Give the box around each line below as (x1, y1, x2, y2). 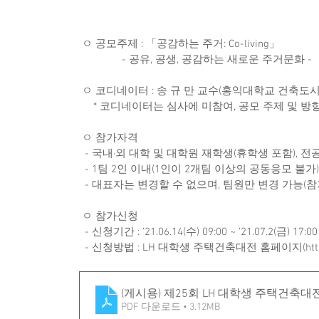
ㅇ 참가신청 (82, 210, 141, 224)
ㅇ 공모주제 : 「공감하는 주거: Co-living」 (82, 38, 283, 51)
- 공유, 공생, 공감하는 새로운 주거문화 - (122, 53, 315, 67)
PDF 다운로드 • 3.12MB (121, 300, 220, 313)
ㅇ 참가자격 (82, 132, 138, 145)
